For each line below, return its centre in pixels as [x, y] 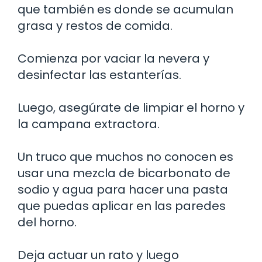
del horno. [47, 223]
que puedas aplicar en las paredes [122, 206]
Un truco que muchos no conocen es [125, 157]
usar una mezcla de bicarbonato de [124, 173]
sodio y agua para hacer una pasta [123, 190]
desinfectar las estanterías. [99, 75]
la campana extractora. [89, 124]
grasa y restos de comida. [95, 26]
